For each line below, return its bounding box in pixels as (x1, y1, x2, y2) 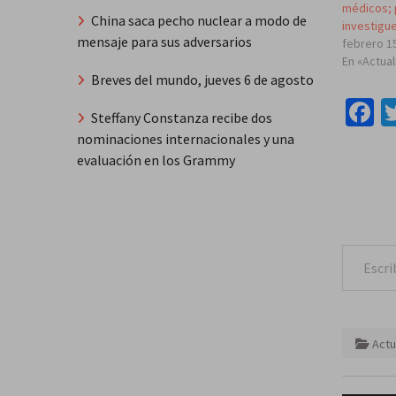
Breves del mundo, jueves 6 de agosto (91, 70, 314, 88)
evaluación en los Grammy (77, 150, 235, 169)
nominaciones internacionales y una (77, 129, 294, 148)
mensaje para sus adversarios (77, 33, 252, 51)
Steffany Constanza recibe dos (91, 108, 272, 126)
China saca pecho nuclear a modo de (91, 11, 307, 30)
